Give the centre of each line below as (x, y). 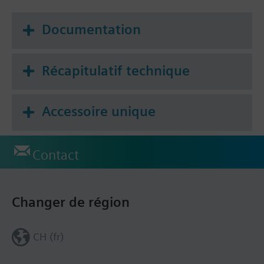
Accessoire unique (99, 112)
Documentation (91, 29)
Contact (56, 155)
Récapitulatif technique (116, 70)
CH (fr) (48, 236)
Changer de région (71, 202)
